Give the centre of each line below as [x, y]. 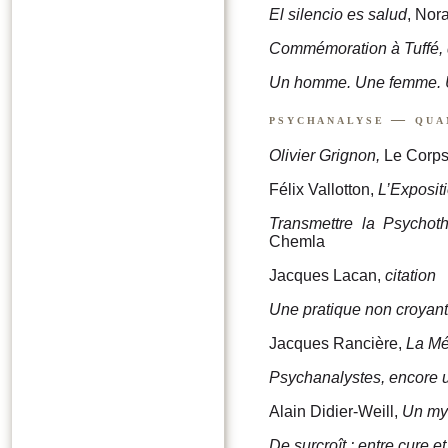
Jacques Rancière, [337, 343]
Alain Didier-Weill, [335, 411]
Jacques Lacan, [327, 275]
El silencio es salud [338, 14]
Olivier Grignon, [324, 155]
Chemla [297, 241]
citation [410, 275]
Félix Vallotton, [323, 189]
